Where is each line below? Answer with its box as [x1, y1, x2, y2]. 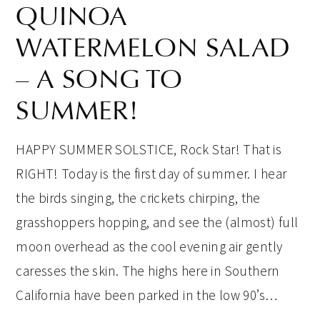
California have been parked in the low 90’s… [16, 286, 278, 304]
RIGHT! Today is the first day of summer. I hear [16, 165, 287, 182]
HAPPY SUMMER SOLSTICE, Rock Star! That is [16, 141, 282, 158]
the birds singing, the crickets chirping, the [16, 189, 261, 206]
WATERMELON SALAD [16, 32, 291, 64]
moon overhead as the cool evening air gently [16, 238, 283, 255]
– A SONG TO [16, 64, 183, 95]
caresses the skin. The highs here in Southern [16, 262, 280, 279]
